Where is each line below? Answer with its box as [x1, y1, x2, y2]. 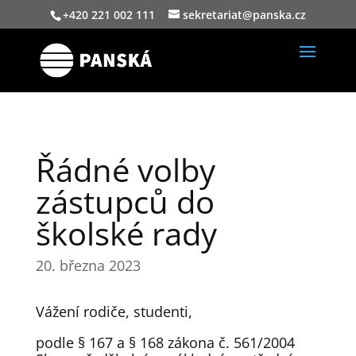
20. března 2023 [35, 256, 141, 275]
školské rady [35, 211, 217, 255]
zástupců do [35, 180, 215, 223]
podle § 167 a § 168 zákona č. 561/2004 [35, 333, 295, 352]
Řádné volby [35, 148, 215, 192]
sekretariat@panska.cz [182, 6, 306, 22]
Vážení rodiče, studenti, [35, 302, 192, 321]
